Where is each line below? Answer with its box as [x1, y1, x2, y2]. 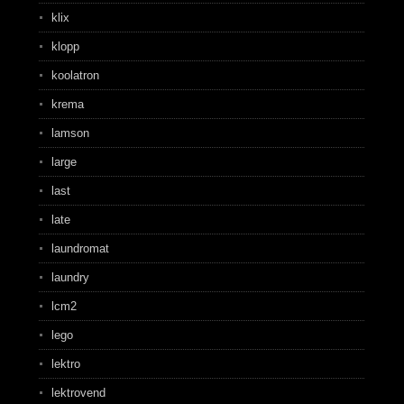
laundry [50, 271, 89, 284]
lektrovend [50, 386, 106, 399]
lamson [50, 126, 89, 140]
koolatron [50, 69, 99, 82]
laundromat [50, 242, 109, 255]
